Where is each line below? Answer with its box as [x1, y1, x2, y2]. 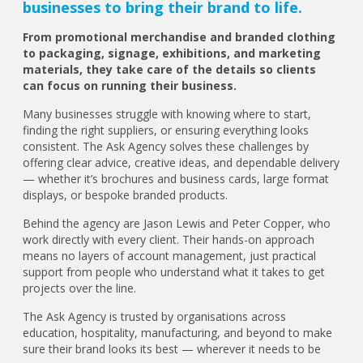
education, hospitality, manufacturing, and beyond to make [23, 325, 333, 341]
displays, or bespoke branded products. [23, 187, 228, 203]
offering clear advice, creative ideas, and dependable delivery [23, 155, 340, 171]
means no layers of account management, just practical [23, 248, 317, 264]
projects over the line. [23, 280, 137, 297]
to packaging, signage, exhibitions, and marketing [23, 45, 322, 62]
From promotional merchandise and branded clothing [23, 29, 336, 45]
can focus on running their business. [23, 78, 237, 94]
